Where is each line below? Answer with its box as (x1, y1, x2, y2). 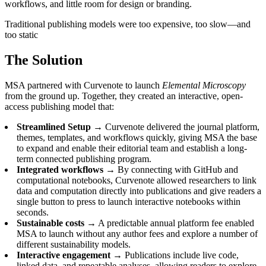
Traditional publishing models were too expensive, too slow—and (5, 19, 251, 29)
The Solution (5, 52, 83, 68)
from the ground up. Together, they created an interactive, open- (5, 90, 243, 101)
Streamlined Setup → (17, 121, 103, 132)
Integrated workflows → (17, 164, 115, 175)
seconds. (17, 207, 49, 217)
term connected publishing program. (17, 153, 151, 164)
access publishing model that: (5, 101, 114, 112)
